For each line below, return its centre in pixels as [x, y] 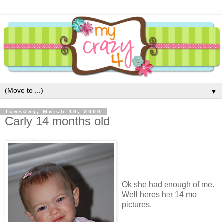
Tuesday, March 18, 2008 [53, 112]
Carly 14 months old [57, 121]
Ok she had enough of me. [168, 184]
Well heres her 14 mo [159, 194]
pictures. [137, 204]
